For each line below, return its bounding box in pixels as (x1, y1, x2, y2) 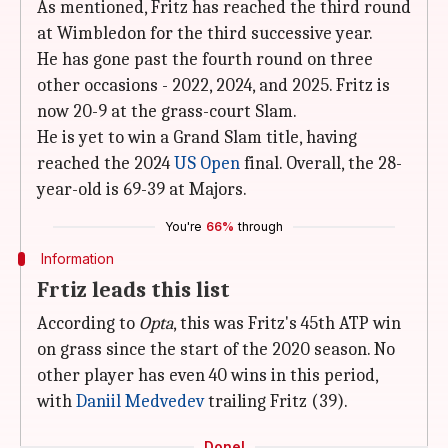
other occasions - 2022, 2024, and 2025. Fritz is (37, 75, 390, 96)
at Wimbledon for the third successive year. (37, 23, 373, 44)
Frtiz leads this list (37, 277, 230, 303)
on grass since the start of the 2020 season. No (37, 339, 395, 360)
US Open (174, 153, 240, 174)
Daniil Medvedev (76, 391, 204, 412)
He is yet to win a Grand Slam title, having (37, 127, 357, 148)
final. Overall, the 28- (240, 153, 402, 174)
